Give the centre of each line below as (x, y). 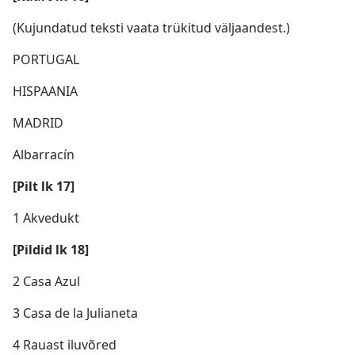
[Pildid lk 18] (51, 250)
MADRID (38, 123)
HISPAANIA (45, 91)
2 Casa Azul (46, 281)
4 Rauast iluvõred (65, 345)
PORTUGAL (46, 59)
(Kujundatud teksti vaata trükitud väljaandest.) (151, 28)
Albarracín (44, 155)
